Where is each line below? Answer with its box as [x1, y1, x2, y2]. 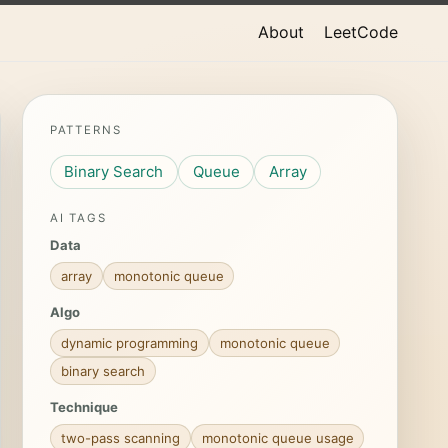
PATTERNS [49, 123, 122, 138]
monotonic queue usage [201, 429, 354, 446]
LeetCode [324, 22, 398, 42]
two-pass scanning [60, 429, 180, 446]
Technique [49, 399, 118, 416]
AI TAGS [49, 211, 107, 226]
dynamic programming [60, 334, 198, 351]
